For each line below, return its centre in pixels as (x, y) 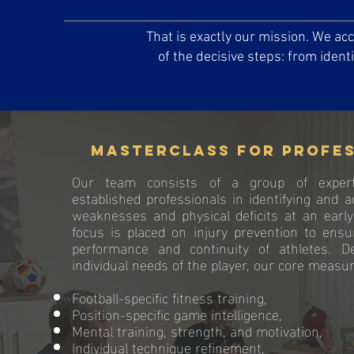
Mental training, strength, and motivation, (197, 330)
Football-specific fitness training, (169, 297)
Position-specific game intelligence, (177, 313)
